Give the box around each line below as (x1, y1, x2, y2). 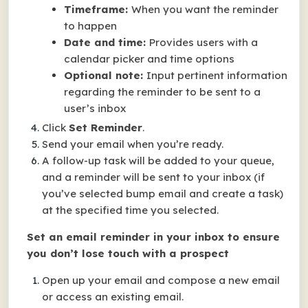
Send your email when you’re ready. (42, 137, 223, 151)
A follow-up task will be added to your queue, (42, 154, 274, 167)
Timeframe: (64, 3, 131, 16)
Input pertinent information (146, 69, 287, 82)
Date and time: (64, 36, 149, 49)
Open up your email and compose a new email (42, 274, 280, 287)
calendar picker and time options (64, 52, 234, 65)
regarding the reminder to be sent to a (64, 85, 261, 98)
